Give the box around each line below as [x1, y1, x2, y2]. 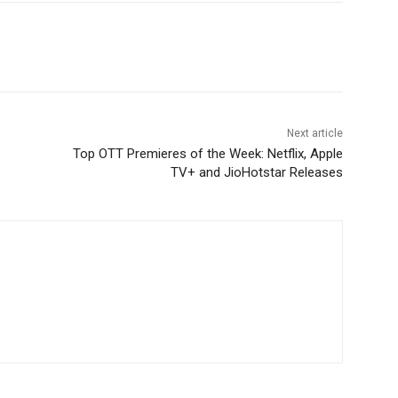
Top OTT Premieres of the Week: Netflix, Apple [72, 146, 343, 163]
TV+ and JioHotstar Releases [170, 164, 343, 181]
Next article [286, 127, 343, 140]
